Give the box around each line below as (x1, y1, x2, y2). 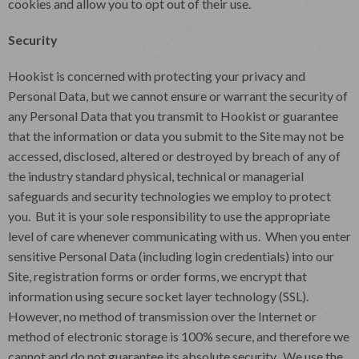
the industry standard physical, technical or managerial (8, 167, 304, 184)
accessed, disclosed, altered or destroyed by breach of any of (8, 147, 341, 163)
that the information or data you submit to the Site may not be (8, 127, 344, 143)
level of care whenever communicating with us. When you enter (8, 228, 351, 244)
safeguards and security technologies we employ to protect (8, 188, 331, 204)
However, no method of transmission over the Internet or (8, 308, 317, 324)
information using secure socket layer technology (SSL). (8, 288, 311, 304)
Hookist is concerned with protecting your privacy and (8, 67, 305, 83)
